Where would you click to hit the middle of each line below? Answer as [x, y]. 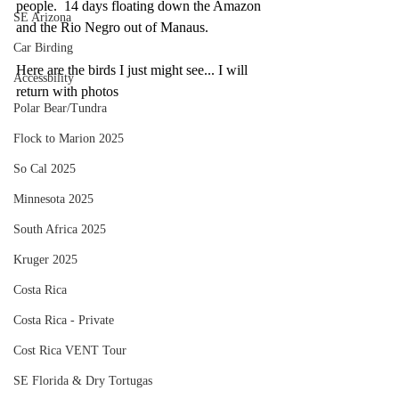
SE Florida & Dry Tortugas [83, 381]
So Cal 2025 [45, 169]
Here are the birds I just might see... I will [134, 70]
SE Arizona [42, 17]
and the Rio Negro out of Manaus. [114, 27]
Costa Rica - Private [64, 320]
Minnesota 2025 [53, 199]
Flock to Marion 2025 [69, 138]
